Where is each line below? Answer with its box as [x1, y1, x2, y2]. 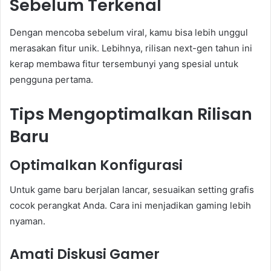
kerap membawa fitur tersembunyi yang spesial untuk [10, 57, 238, 70]
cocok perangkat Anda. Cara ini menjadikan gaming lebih [10, 199, 251, 211]
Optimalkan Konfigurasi [10, 155, 183, 175]
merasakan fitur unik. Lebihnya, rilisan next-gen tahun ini [10, 42, 252, 54]
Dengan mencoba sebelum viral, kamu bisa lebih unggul [10, 26, 248, 38]
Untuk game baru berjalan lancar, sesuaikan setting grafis [10, 183, 254, 195]
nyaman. [10, 215, 45, 227]
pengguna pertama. [10, 73, 93, 85]
